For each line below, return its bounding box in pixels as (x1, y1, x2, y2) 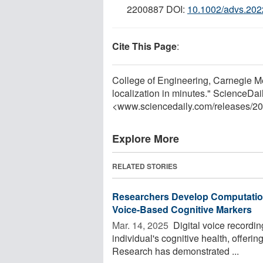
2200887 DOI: (127, 2, 187, 16)
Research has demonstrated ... (112, 244, 239, 258)
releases (214, 99, 250, 113)
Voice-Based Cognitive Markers (112, 202, 252, 216)
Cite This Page (112, 39, 177, 53)
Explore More (112, 130, 179, 146)
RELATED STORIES (112, 160, 177, 171)
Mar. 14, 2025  (112, 218, 171, 232)
